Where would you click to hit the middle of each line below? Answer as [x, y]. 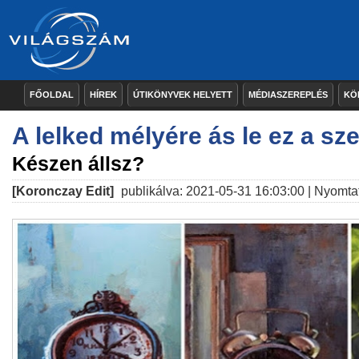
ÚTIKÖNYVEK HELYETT [183, 95]
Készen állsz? [78, 163]
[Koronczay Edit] [63, 191]
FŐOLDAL [52, 95]
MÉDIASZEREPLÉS [288, 95]
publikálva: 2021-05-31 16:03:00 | [216, 191]
